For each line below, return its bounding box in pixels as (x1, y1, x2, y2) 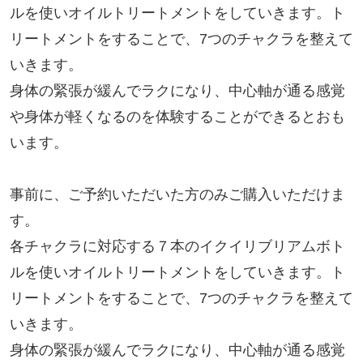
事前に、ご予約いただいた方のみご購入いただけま (9, 186, 345, 203)
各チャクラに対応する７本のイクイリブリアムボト (9, 238, 345, 255)
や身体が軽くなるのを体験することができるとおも (9, 109, 345, 126)
